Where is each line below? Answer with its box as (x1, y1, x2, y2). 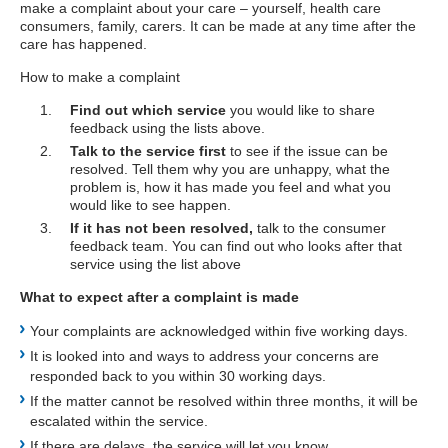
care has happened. (20, 36, 147, 52)
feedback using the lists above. (70, 120, 265, 136)
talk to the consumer (257, 220, 386, 236)
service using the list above (70, 256, 241, 272)
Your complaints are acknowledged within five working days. (30, 323, 408, 339)
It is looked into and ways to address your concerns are (30, 348, 379, 364)
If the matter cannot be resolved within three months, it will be (30, 393, 418, 409)
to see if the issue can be (226, 143, 388, 159)
